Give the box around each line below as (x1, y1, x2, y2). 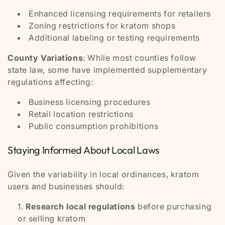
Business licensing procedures (29, 96, 151, 107)
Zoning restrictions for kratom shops (29, 20, 176, 31)
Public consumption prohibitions (29, 121, 159, 131)
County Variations (8, 52, 83, 63)
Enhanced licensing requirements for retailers (29, 8, 211, 19)
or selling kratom (18, 213, 86, 223)
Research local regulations (25, 201, 136, 211)
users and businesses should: (8, 181, 125, 191)
